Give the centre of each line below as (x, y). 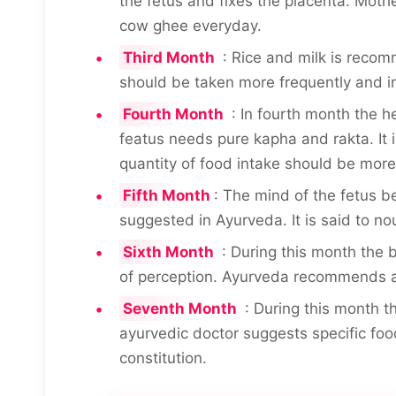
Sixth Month (168, 252)
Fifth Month (167, 196)
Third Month (169, 58)
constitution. (163, 358)
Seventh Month (180, 309)
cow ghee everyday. (190, 26)
